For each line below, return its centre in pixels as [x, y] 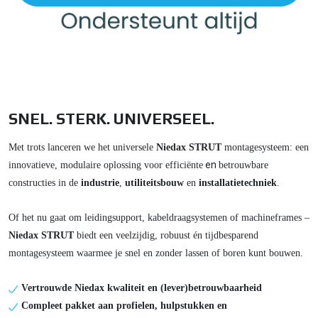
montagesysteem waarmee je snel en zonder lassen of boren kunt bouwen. [156, 253]
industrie [100, 183]
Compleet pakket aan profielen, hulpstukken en [123, 306]
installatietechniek [238, 183]
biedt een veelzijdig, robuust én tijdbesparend [166, 236]
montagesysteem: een [267, 148]
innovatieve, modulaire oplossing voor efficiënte [106, 165]
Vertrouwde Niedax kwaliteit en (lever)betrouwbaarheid [140, 288]
